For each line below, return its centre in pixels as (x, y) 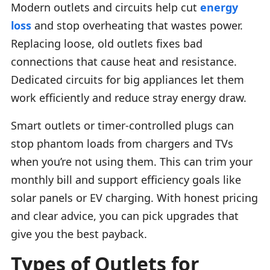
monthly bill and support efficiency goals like (126, 179)
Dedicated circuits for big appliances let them (127, 79)
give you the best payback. (79, 234)
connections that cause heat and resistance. (124, 61)
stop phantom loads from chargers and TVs (122, 143)
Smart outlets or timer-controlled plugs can (122, 125)
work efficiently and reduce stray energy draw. (129, 97)
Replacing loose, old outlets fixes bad (107, 43)
